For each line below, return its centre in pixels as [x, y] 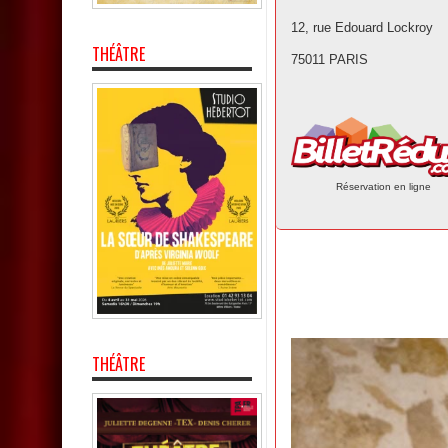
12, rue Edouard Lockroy [362, 27]
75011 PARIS [329, 59]
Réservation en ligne [383, 186]
